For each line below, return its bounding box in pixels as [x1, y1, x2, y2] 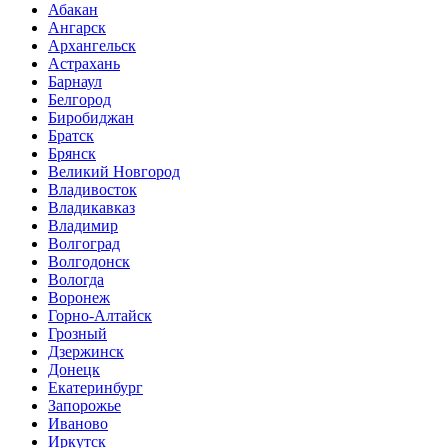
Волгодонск [48, 252, 130, 270]
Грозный [48, 324, 107, 342]
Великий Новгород [48, 162, 180, 180]
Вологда [48, 270, 104, 288]
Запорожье [48, 396, 121, 414]
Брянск [48, 144, 96, 162]
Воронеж [48, 288, 110, 306]
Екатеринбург [48, 378, 143, 396]
